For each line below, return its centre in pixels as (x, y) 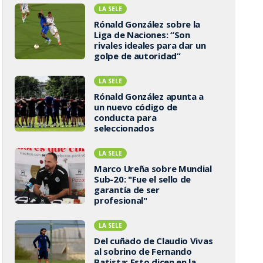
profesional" (121, 200)
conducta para (125, 117)
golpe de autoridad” (137, 56)
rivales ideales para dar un (150, 45)
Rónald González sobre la (147, 24)
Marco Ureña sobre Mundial (153, 168)
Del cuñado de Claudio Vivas (154, 241)
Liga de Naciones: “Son (142, 35)
